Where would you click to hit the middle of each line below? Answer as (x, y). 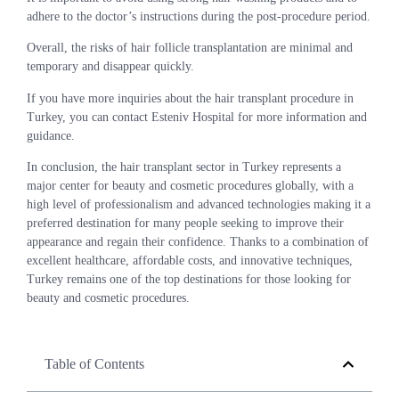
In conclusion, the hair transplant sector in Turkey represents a (184, 167)
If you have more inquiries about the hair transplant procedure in (190, 98)
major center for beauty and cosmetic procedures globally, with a (190, 186)
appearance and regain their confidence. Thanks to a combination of (198, 242)
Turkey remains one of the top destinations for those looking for (189, 280)
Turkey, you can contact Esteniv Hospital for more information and (197, 117)
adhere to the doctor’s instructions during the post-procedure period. (199, 16)
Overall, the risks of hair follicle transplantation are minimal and (190, 48)
